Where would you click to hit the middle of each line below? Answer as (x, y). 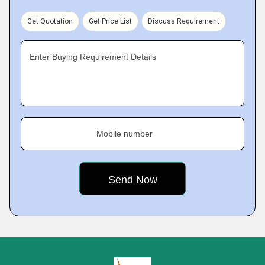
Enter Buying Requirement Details (93, 57)
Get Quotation (50, 21)
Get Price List (110, 21)
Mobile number (125, 134)
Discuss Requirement (184, 21)
